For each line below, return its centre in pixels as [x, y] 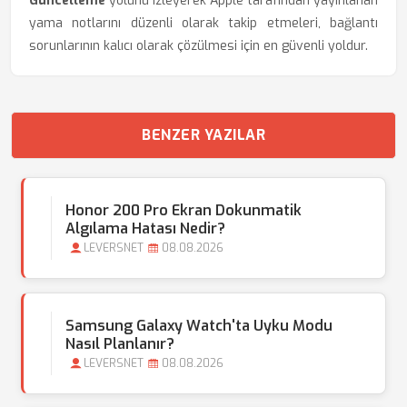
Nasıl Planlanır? [120, 344]
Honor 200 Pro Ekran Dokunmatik [184, 210]
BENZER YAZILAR [203, 135]
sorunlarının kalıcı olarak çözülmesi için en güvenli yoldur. [199, 46]
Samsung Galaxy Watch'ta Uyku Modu [199, 326]
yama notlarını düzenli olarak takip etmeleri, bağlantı [203, 23]
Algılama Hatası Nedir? [145, 228]
